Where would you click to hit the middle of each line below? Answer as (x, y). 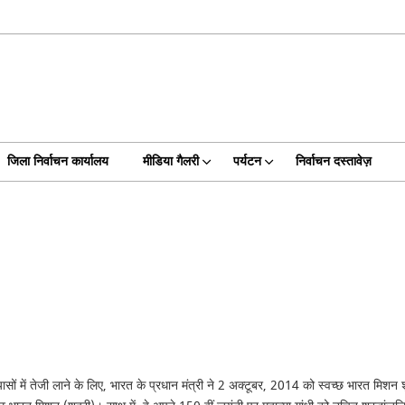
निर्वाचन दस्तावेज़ (333, 161)
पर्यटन (247, 161)
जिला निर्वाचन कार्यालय (57, 161)
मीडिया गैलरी (170, 161)
